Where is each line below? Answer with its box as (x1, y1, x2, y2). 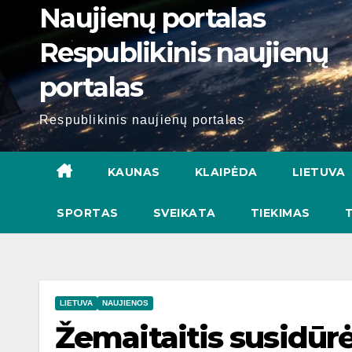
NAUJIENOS (102, 299, 148, 307)
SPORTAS (57, 206, 119, 220)
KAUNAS (107, 165, 160, 179)
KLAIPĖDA (194, 165, 258, 179)
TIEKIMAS (250, 206, 310, 220)
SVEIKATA (152, 206, 216, 220)
